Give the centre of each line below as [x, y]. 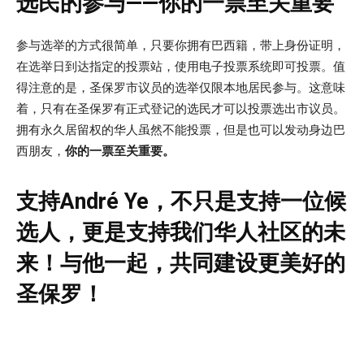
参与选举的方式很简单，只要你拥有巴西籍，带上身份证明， [181, 45]
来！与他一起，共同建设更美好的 [181, 263]
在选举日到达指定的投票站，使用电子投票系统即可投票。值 [181, 66]
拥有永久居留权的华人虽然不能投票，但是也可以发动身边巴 [181, 129]
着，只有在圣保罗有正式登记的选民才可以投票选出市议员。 [181, 108]
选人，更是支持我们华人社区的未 [181, 232]
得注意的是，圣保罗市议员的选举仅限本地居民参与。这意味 [181, 87]
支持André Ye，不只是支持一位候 [181, 201]
